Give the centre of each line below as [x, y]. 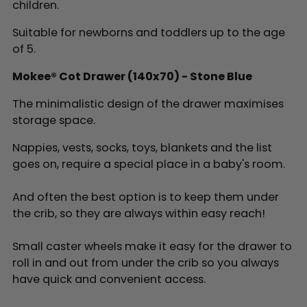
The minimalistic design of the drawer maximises [148, 103]
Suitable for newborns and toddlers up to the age [149, 32]
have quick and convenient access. [109, 279]
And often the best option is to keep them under [146, 197]
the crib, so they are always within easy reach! [139, 213]
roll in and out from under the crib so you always [146, 262]
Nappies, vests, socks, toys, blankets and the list [142, 147]
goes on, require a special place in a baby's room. [149, 164]
